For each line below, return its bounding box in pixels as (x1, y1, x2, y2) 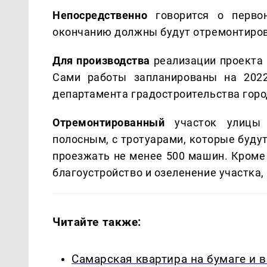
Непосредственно (52, 8, 156, 21)
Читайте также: (52, 215, 142, 229)
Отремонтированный (52, 116, 175, 129)
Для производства (52, 54, 154, 67)
